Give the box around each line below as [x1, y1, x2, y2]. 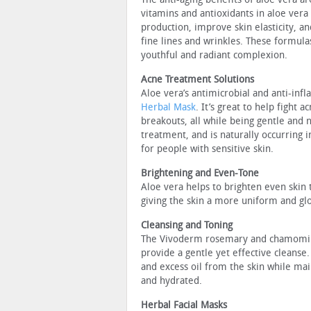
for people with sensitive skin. [141, 142, 274, 155]
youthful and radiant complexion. [141, 49, 287, 61]
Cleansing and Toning [141, 219, 233, 231]
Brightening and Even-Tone [141, 167, 262, 179]
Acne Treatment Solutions [141, 73, 254, 85]
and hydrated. [141, 274, 202, 287]
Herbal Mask [141, 101, 196, 113]
